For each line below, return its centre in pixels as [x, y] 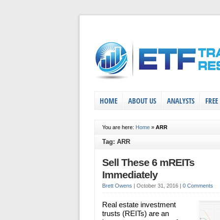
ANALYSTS [181, 101]
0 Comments [198, 186]
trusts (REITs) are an [136, 213]
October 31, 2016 [158, 186]
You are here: [119, 127]
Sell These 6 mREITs [148, 163]
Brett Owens [117, 186]
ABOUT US [142, 101]
